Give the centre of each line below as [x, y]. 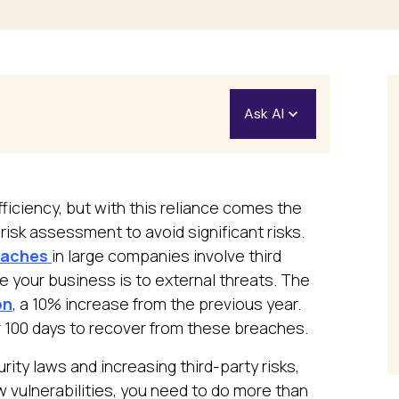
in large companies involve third [167, 255]
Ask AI [264, 113]
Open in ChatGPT [327, 171]
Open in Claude [320, 238]
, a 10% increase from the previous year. [157, 303]
